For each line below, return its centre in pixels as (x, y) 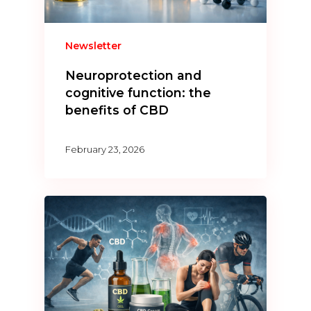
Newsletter (94, 45)
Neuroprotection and (134, 75)
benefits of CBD (117, 110)
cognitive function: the (138, 92)
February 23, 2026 (105, 150)
